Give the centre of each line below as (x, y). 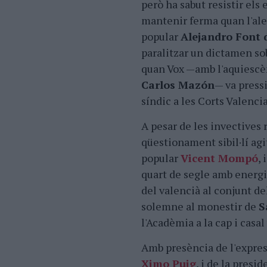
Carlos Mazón (178, 85)
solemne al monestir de (200, 206)
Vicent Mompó (219, 158)
